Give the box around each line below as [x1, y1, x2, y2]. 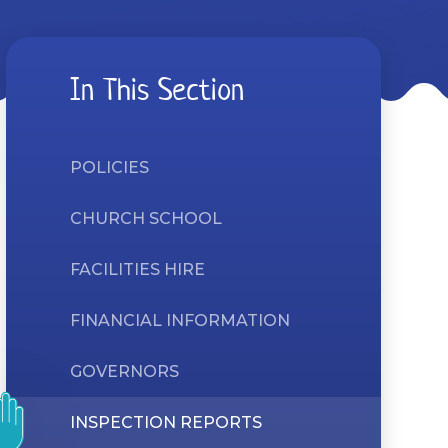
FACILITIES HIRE [69, 260, 205, 279]
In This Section [69, 69, 244, 110]
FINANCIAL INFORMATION [69, 311, 290, 330]
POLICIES [69, 158, 149, 177]
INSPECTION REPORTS [69, 413, 262, 432]
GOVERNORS [69, 362, 179, 381]
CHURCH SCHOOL [69, 209, 222, 228]
